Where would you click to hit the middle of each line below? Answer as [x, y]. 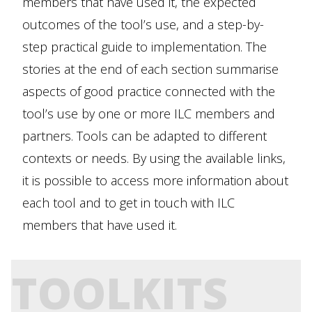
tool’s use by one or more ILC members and [149, 114]
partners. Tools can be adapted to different [145, 136]
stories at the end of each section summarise [150, 69]
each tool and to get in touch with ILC [128, 203]
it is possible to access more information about [155, 181]
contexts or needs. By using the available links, [154, 158]
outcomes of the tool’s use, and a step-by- [143, 25]
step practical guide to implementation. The [145, 47]
